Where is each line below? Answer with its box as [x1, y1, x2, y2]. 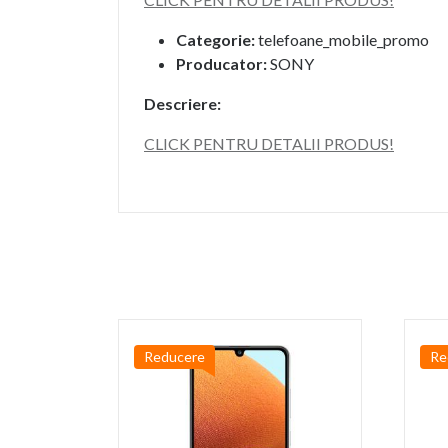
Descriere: [144, 94, 221, 113]
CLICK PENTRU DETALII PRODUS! [144, 134, 394, 153]
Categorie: [176, 30, 255, 49]
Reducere [144, 348, 205, 365]
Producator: [176, 54, 267, 73]
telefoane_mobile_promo [255, 30, 429, 49]
